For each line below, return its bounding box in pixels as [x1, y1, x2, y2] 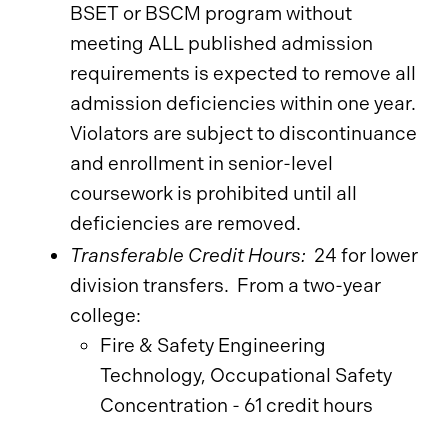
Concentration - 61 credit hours [100, 394, 373, 417]
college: [70, 304, 141, 327]
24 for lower [310, 244, 418, 267]
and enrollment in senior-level [70, 152, 333, 175]
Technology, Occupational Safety [100, 364, 392, 387]
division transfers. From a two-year [70, 274, 381, 297]
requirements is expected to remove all [70, 62, 416, 85]
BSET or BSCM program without [70, 2, 352, 25]
